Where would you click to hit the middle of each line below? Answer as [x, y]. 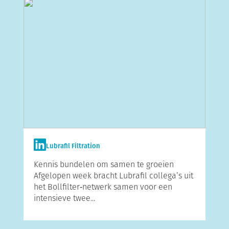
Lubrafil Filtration [73, 146]
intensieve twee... [64, 198]
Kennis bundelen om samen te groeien [104, 164]
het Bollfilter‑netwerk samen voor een [103, 187]
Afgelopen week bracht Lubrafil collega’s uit [113, 176]
